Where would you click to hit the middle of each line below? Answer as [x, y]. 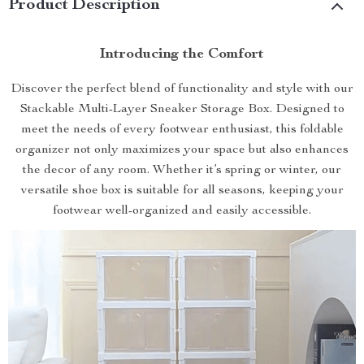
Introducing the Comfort [182, 54]
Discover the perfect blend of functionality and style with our [182, 89]
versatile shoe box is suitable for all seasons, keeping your [182, 191]
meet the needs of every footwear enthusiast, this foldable [182, 130]
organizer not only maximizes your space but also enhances [182, 150]
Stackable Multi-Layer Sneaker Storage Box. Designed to [182, 110]
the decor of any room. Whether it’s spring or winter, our [182, 171]
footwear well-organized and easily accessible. [182, 211]
